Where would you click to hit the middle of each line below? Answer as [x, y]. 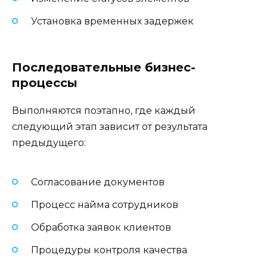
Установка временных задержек [112, 21]
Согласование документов [98, 182]
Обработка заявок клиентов [101, 227]
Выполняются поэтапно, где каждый [104, 111]
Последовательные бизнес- [104, 68]
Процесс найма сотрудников [105, 204]
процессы [45, 83]
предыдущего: [49, 143]
